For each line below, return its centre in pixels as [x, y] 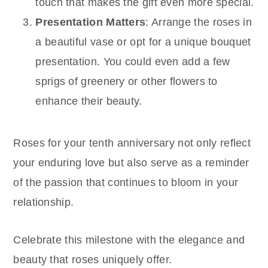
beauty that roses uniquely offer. [93, 259]
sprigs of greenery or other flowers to [127, 81]
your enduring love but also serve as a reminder [131, 162]
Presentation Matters [91, 22]
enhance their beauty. [89, 101]
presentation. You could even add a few [133, 61]
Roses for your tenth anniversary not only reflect [132, 143]
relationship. [44, 202]
